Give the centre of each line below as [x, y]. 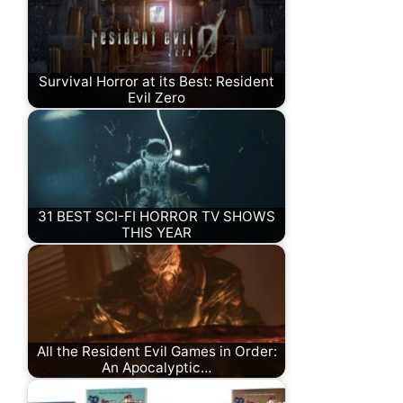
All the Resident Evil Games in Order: [157, 352]
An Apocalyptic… [157, 368]
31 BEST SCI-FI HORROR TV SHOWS [157, 217]
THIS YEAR [157, 233]
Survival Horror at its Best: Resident [157, 82]
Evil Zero [157, 98]
